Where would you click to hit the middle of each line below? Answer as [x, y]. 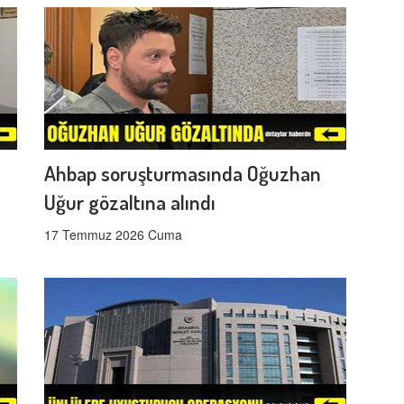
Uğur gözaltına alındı [130, 201]
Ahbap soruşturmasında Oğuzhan [183, 172]
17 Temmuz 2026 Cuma [113, 234]
